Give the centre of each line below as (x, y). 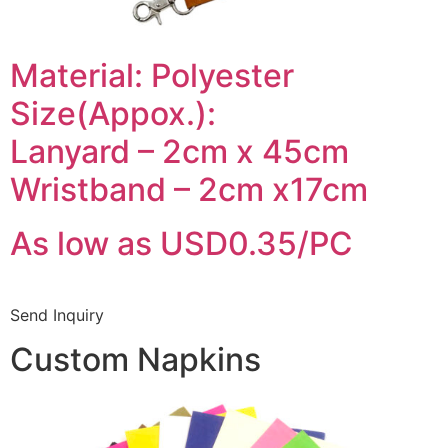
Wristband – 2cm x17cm (189, 190)
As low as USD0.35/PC (181, 244)
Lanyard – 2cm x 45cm (179, 152)
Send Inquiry (57, 315)
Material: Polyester (152, 76)
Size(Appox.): (113, 114)
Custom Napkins (135, 360)
